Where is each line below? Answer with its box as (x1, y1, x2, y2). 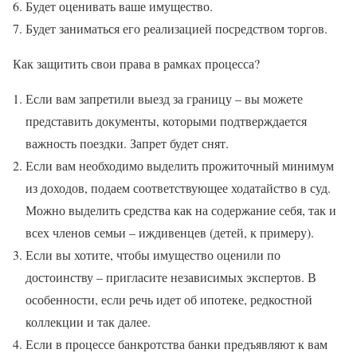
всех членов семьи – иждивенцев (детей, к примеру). (25, 223, 314, 241)
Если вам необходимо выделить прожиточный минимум (25, 156, 334, 174)
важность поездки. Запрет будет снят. (25, 134, 229, 151)
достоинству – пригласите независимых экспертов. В (25, 268, 316, 285)
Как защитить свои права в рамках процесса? (13, 54, 260, 72)
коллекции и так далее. (25, 312, 151, 330)
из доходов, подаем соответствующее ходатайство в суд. (25, 178, 331, 196)
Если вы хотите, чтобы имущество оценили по (25, 245, 280, 263)
